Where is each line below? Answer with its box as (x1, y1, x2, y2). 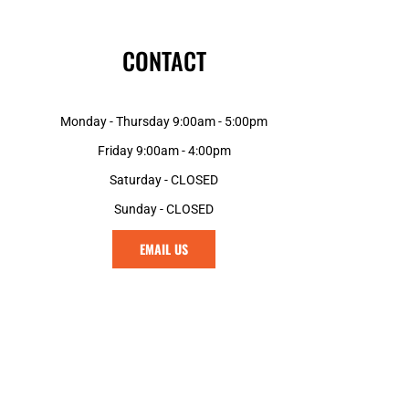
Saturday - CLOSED (110, 173, 219, 188)
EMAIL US (140, 239, 189, 259)
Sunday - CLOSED (114, 202, 215, 217)
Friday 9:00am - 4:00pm (97, 143, 231, 159)
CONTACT (121, 43, 206, 79)
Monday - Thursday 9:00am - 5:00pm (60, 114, 268, 130)
